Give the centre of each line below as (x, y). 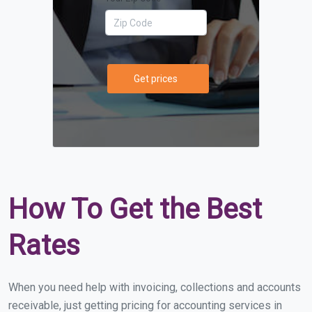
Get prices (156, 78)
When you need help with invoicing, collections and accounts (155, 288)
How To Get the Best (135, 210)
